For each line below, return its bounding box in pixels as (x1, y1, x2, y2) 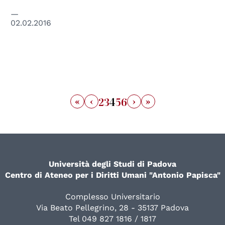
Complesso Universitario (65, 192, 160, 202)
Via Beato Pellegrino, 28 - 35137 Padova (36, 203, 189, 213)
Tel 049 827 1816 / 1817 (69, 214, 156, 224)
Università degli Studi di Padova (49, 159, 176, 169)
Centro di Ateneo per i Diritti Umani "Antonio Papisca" (5, 170, 220, 180)
